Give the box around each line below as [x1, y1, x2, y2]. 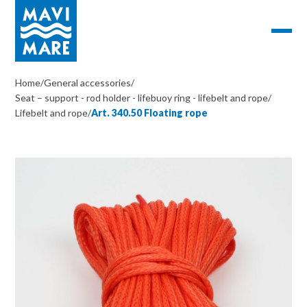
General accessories [44, 77, 132, 88]
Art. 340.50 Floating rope [91, 107, 208, 119]
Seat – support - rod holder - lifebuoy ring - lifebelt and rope [15, 92, 269, 103]
